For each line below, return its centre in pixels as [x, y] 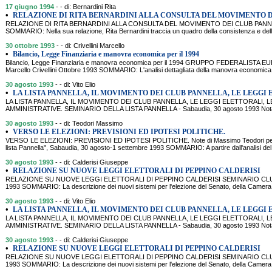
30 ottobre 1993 [30, 46]
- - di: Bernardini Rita [86, 7]
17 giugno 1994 [30, 7]
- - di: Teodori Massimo [89, 123]
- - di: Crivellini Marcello [90, 46]
